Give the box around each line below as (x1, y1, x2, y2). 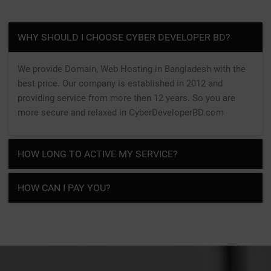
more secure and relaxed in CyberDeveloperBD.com (18, 106, 224, 118)
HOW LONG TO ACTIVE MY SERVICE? (18, 148, 178, 160)
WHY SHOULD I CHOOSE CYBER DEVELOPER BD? (18, 31, 231, 43)
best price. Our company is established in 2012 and (18, 77, 223, 89)
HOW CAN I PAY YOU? (18, 181, 111, 194)
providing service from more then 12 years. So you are (18, 92, 236, 103)
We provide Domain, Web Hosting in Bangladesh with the (18, 63, 246, 74)
